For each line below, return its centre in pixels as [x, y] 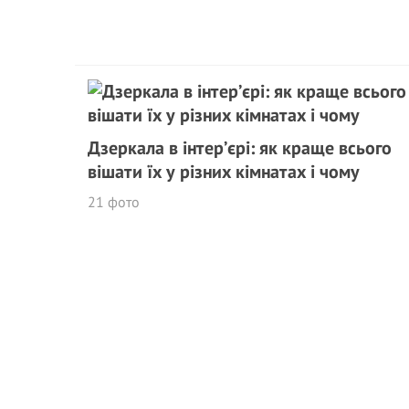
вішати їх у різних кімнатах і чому [224, 172]
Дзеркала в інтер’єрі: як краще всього [240, 148]
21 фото [114, 202]
